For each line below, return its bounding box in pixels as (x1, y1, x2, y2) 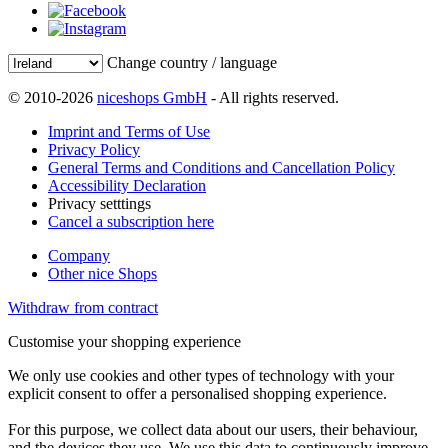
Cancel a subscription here (48, 212, 214, 230)
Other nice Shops (48, 264, 157, 282)
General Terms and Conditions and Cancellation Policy (48, 158, 395, 176)
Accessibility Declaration (48, 176, 206, 194)
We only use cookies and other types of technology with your (8, 366, 394, 384)
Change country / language (107, 53, 277, 71)
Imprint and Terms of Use (48, 122, 210, 140)
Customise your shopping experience (8, 332, 241, 350)
